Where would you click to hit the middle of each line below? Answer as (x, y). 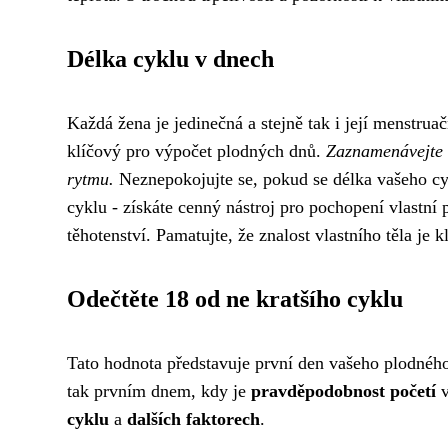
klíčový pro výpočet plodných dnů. (196, 151)
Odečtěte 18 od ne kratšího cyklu (235, 299)
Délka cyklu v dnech (170, 59)
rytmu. (90, 179)
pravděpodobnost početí (343, 391)
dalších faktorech (193, 419)
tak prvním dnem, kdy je (159, 391)
